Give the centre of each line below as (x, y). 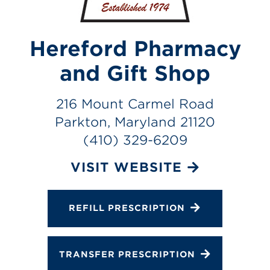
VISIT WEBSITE (126, 167)
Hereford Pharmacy (135, 49)
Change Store (66, 23)
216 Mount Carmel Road (135, 104)
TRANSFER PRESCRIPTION (127, 254)
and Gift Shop (135, 73)
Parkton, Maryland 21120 (135, 122)
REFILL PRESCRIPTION (127, 207)
